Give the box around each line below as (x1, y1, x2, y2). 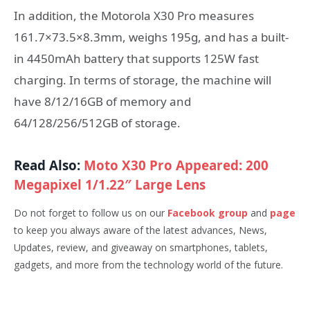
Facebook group (167, 206, 248, 219)
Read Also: (14, 156, 84, 174)
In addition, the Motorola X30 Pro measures (14, 8, 254, 24)
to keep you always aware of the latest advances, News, (14, 223, 267, 237)
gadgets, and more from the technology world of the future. (14, 257, 283, 271)
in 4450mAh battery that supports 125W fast (14, 51, 259, 67)
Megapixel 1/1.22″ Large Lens (14, 175, 206, 194)
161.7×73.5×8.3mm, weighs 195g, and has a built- (14, 29, 289, 46)
